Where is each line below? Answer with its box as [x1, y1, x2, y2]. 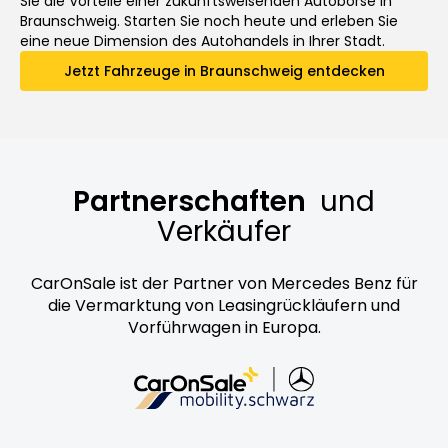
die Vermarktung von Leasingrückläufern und [48, 293, 400, 317]
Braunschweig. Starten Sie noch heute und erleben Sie [20, 10, 398, 31]
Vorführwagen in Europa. [127, 315, 321, 339]
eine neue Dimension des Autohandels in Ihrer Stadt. [20, 30, 385, 51]
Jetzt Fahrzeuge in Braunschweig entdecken [63, 60, 385, 81]
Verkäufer [157, 211, 291, 251]
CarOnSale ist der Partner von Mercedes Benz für [30, 271, 418, 295]
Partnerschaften [73, 181, 313, 221]
